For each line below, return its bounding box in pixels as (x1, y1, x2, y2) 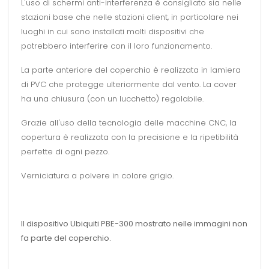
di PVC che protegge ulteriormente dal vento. (21, 79, 201, 91)
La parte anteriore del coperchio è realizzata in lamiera (21, 64, 241, 76)
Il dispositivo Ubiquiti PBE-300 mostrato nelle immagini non (21, 218, 247, 230)
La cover (203, 79, 237, 91)
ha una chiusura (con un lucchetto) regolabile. (21, 93, 204, 105)
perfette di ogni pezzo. (21, 146, 109, 158)
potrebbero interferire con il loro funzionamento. (21, 40, 212, 52)
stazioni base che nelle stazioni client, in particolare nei (21, 11, 238, 23)
